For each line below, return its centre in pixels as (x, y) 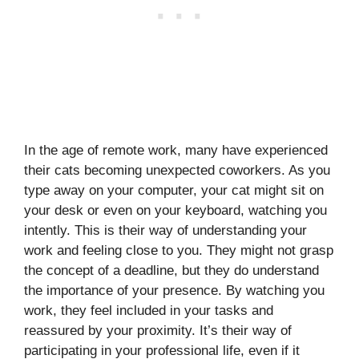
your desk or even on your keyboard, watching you (175, 210)
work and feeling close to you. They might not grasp (179, 250)
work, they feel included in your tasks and (149, 310)
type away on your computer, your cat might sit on (174, 190)
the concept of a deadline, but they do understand (171, 270)
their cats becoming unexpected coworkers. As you (177, 170)
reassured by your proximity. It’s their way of (158, 330)
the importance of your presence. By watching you (174, 290)
